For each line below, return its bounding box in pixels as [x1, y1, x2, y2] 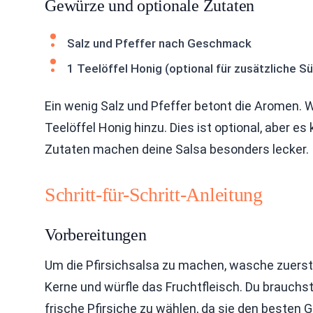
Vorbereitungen [45, 226, 147, 244]
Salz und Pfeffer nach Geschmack [67, 36, 252, 50]
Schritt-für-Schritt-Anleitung [45, 184, 263, 205]
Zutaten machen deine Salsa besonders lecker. [45, 142, 309, 156]
